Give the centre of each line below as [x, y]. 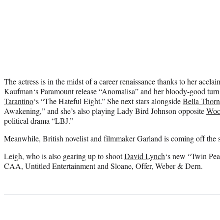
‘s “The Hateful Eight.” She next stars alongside [108, 101]
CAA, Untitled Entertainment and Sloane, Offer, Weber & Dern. [103, 165]
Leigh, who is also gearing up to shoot [64, 156]
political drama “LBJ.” [39, 120]
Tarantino [19, 101]
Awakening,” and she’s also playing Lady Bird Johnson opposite [105, 110]
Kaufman [18, 91]
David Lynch [145, 156]
